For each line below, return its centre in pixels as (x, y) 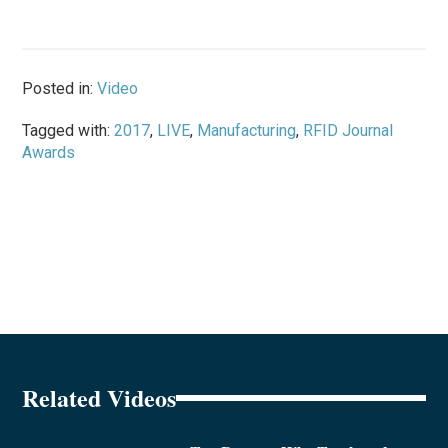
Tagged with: (68, 130)
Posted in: (60, 88)
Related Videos (99, 397)
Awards (49, 152)
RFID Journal (348, 130)
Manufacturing (247, 130)
